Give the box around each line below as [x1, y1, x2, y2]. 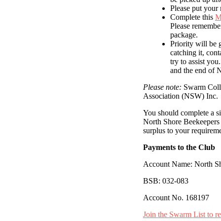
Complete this [170, 13, 215, 22]
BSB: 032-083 [143, 177, 188, 185]
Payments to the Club [143, 143, 215, 152]
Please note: [143, 83, 182, 92]
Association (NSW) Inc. [143, 92, 218, 101]
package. [170, 31, 198, 39]
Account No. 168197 [143, 193, 209, 202]
